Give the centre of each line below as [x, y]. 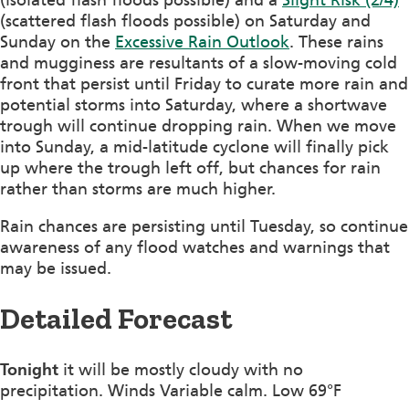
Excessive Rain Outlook [202, 42]
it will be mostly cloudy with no [181, 369]
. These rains [336, 42]
